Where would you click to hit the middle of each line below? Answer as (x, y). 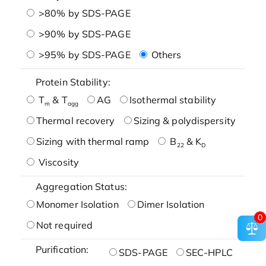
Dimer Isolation (171, 204)
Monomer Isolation (77, 204)
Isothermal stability (173, 99)
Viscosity (57, 162)
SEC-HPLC (209, 252)
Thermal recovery (75, 120)
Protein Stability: (73, 82)
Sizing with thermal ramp (93, 141)
